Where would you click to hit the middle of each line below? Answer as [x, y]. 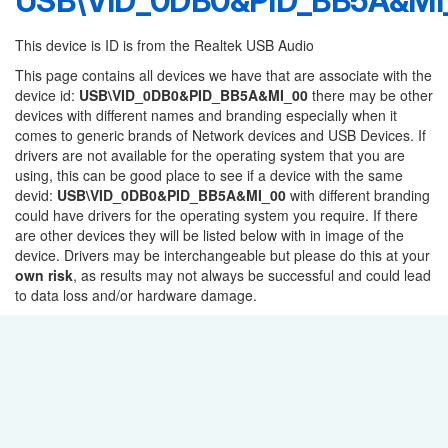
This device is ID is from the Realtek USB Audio [164, 45]
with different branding [358, 195]
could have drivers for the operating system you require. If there [216, 215]
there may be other [370, 95]
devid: [36, 195]
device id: [47, 95]
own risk [44, 275]
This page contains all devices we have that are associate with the [223, 75]
